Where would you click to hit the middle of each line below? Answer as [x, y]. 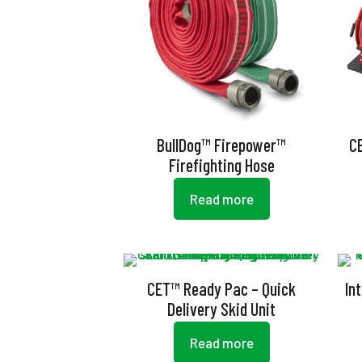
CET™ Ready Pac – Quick [222, 288]
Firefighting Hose [221, 164]
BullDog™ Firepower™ [222, 144]
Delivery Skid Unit [222, 308]
